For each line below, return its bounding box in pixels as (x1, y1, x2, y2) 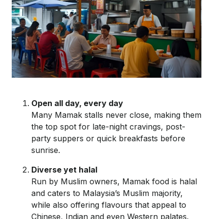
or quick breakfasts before (84, 133, 185, 143)
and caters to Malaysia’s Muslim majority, (31, 188, 183, 198)
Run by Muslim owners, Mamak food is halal (31, 176, 197, 186)
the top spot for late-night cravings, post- (31, 121, 185, 131)
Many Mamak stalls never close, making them (31, 109, 201, 120)
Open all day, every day (31, 98, 123, 108)
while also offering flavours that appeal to (31, 199, 186, 210)
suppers (53, 133, 84, 143)
